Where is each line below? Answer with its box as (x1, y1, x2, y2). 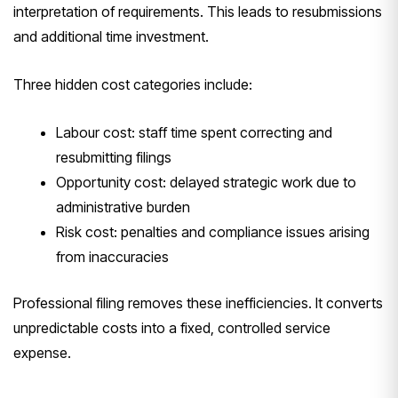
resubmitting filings (56, 147, 171, 166)
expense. (13, 343, 71, 362)
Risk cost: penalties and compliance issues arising (56, 222, 370, 241)
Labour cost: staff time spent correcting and (56, 123, 332, 141)
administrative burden (56, 197, 190, 216)
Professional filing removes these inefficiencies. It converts (13, 293, 383, 312)
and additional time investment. (13, 27, 209, 45)
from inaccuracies (56, 247, 169, 266)
